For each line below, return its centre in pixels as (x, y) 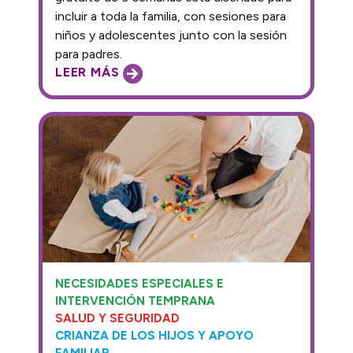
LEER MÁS (89, 72)
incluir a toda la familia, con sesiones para (171, 16)
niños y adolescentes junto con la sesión (171, 35)
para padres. (89, 54)
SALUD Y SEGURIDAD (117, 318)
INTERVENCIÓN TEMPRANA (135, 301)
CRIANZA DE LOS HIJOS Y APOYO (154, 335)
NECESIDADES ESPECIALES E (139, 283)
